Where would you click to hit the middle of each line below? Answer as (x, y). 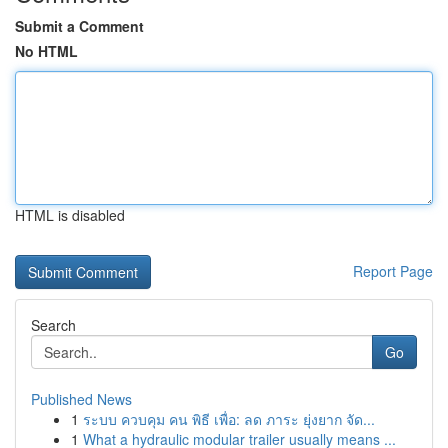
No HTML (46, 51)
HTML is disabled (70, 215)
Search (53, 325)
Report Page (393, 271)
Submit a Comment (79, 26)
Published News (81, 399)
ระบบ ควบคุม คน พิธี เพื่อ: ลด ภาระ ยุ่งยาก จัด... (229, 419)
